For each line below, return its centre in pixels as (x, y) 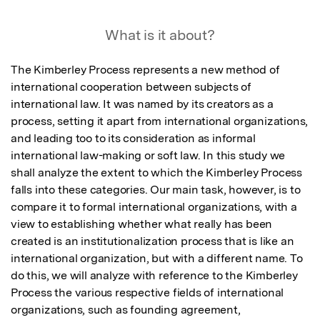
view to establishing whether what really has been (142, 224)
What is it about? (160, 35)
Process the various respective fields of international (147, 293)
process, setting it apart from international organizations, (160, 121)
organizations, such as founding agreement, (126, 310)
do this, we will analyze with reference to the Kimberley (154, 276)
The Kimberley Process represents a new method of (145, 70)
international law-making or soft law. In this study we (148, 156)
